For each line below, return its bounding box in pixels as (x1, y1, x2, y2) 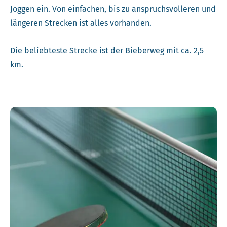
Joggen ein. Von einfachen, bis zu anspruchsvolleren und (10, 4, 216, 14)
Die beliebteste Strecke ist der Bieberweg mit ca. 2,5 (10, 45, 204, 55)
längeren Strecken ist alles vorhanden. (10, 18, 152, 28)
